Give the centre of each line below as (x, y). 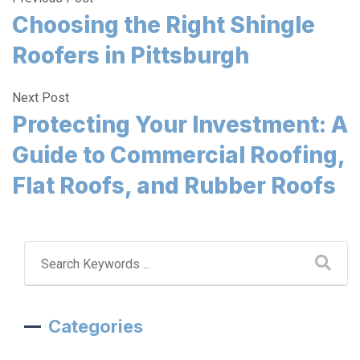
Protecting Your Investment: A (180, 124)
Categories (96, 326)
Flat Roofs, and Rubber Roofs (174, 185)
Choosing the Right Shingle (164, 25)
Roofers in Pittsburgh (131, 55)
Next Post (42, 97)
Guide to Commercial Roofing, (178, 155)
